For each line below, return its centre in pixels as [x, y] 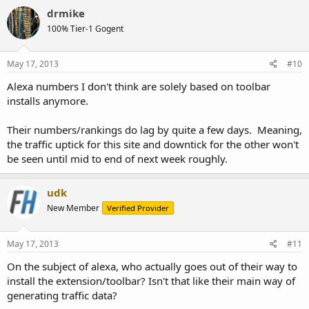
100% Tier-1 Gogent [85, 28]
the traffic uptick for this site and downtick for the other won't [153, 144]
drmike [66, 13]
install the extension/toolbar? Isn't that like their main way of [151, 280]
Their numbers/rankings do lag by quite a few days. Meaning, [154, 130]
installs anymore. [48, 101]
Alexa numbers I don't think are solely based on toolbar [139, 86]
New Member [73, 208]
